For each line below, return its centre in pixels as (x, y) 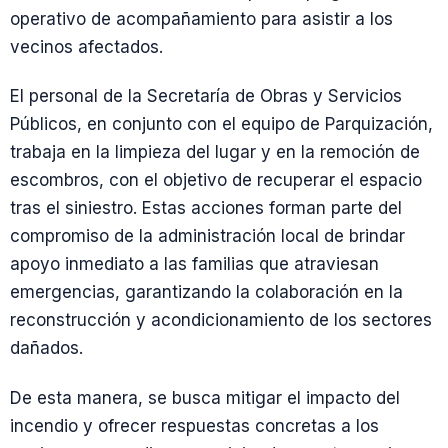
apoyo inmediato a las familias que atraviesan (194, 264)
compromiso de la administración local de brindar (207, 236)
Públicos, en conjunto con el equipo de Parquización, (221, 124)
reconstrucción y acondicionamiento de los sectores (221, 320)
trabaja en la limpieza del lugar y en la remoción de (215, 152)
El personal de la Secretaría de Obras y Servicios (206, 96)
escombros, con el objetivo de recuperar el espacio (216, 180)
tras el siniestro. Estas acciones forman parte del (206, 208)
